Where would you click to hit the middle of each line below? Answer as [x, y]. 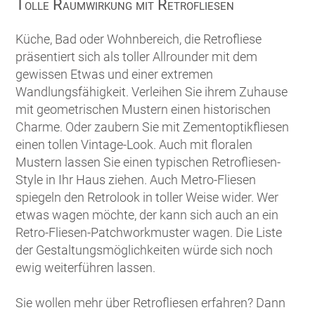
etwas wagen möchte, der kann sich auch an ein [147, 215]
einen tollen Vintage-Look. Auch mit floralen [134, 145]
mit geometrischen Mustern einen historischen [143, 110]
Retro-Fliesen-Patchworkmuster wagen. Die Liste [149, 233]
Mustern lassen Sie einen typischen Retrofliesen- [148, 162]
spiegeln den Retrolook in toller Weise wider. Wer [147, 198]
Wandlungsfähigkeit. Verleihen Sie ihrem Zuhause [152, 92]
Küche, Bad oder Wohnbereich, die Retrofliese [139, 39]
